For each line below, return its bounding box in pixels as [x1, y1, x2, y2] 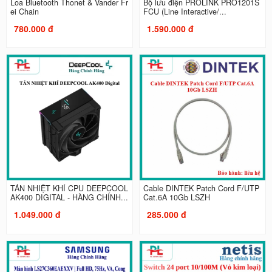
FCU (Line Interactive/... [143, 5, 226, 17]
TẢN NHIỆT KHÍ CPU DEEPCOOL [10, 183, 128, 194]
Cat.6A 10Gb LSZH [143, 192, 210, 203]
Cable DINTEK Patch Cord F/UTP [143, 183, 259, 194]
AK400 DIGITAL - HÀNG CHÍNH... [67, 192, 128, 203]
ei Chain [10, 5, 39, 17]
